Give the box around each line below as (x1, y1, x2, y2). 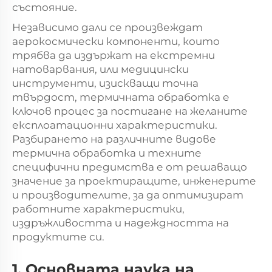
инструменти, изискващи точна (12, 76, 199, 89)
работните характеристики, (12, 202, 185, 215)
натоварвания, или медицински (12, 63, 189, 75)
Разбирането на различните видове (12, 132, 216, 145)
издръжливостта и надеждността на (12, 216, 229, 229)
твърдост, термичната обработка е (12, 90, 229, 103)
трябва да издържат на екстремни (12, 49, 215, 61)
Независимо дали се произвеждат (12, 21, 203, 33)
